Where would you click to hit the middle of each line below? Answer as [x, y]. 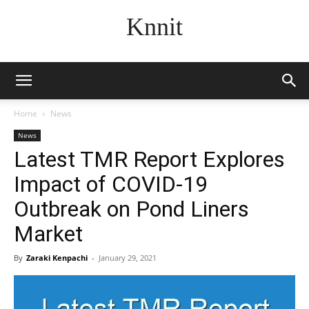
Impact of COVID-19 [111, 184]
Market [48, 234]
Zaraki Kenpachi [57, 258]
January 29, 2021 [128, 258]
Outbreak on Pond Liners [131, 209]
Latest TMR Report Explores [149, 159]
